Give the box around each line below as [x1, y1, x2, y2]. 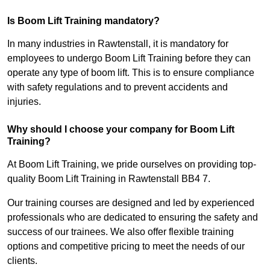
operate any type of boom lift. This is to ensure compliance [7, 67, 254, 78]
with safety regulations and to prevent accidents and [7, 82, 228, 93]
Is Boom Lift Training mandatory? [7, 16, 160, 27]
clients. [7, 256, 37, 266]
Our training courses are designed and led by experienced [7, 198, 254, 209]
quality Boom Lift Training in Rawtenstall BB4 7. [7, 174, 210, 184]
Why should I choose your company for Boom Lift [7, 124, 234, 135]
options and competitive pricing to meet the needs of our [7, 241, 245, 252]
